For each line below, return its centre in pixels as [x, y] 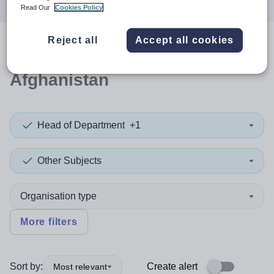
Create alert [172, 266]
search [53, 54]
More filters [49, 222]
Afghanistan [59, 80]
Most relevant [80, 266]
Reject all [73, 40]
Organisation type [58, 196]
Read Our [37, 8]
